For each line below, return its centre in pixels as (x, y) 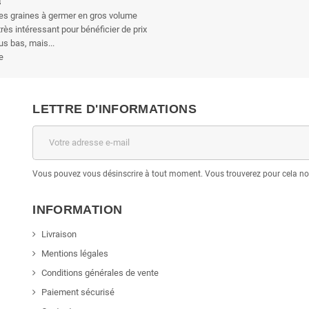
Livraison (59, 234)
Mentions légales (75, 253)
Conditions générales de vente (100, 272)
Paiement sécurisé (78, 292)
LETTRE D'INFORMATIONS (114, 109)
